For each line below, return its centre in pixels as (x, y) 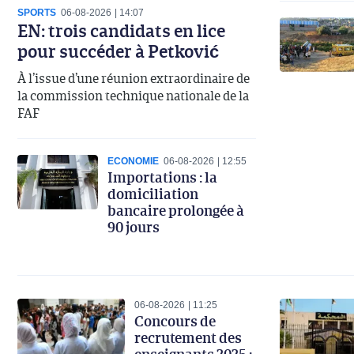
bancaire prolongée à (176, 210)
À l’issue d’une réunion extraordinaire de (134, 78)
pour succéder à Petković (118, 51)
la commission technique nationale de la (133, 95)
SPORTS (37, 12)
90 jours (134, 226)
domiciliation (153, 193)
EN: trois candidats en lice (121, 30)
